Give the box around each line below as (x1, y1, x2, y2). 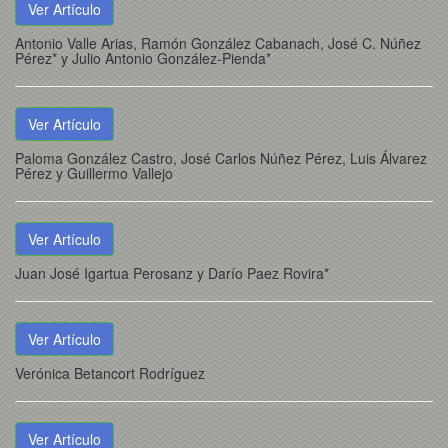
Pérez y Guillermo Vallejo (15, 163, 173, 183)
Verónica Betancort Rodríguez (15, 363, 205, 383)
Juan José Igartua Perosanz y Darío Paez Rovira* (15, 263, 329, 283)
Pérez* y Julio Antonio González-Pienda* (15, 48, 271, 68)
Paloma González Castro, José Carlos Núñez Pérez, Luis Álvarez (15, 148, 427, 168)
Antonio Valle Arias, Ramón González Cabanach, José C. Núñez (15, 33, 421, 53)
